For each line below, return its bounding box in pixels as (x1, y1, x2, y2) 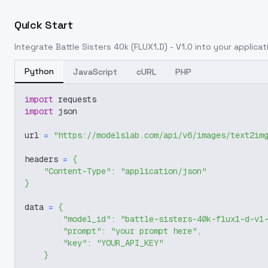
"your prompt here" (111, 226, 197, 236)
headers (25, 154, 63, 165)
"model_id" (63, 214, 111, 224)
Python (25, 66, 54, 77)
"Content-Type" (44, 166, 111, 176)
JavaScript (73, 66, 117, 77)
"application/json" (120, 166, 206, 176)
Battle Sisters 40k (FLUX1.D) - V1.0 (56, 41, 193, 52)
